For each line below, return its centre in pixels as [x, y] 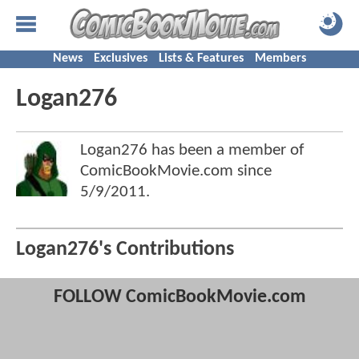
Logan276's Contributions [125, 250]
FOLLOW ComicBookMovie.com [179, 298]
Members [280, 58]
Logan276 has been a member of [192, 150]
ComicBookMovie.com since [176, 171]
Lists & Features [201, 58]
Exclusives [121, 58]
